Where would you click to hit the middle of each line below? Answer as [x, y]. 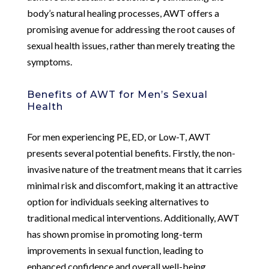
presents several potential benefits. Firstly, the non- [131, 153]
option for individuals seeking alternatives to [118, 201]
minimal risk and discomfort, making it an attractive [132, 185]
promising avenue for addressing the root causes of [131, 29]
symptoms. [49, 61]
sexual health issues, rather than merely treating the [131, 45]
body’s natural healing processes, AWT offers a [123, 13]
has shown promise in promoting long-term [114, 234]
